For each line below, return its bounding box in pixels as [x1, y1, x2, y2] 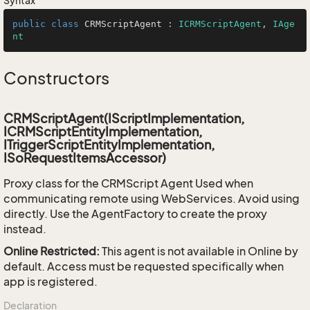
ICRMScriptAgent [179, 19, 262, 29]
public [12, 19, 46, 29]
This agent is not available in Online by [100, 244, 298, 258]
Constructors [3, 69, 109, 88]
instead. [3, 222, 46, 236]
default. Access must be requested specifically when [3, 259, 284, 273]
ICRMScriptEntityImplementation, [3, 124, 203, 139]
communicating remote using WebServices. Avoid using [3, 192, 300, 206]
